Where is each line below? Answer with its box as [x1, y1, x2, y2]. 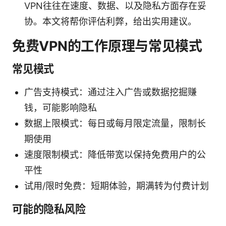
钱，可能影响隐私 [24, 102, 97, 113]
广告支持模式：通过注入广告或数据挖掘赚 [24, 86, 197, 97]
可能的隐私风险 [12, 202, 86, 215]
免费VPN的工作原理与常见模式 [12, 37, 202, 54]
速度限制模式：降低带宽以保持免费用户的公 [24, 149, 206, 160]
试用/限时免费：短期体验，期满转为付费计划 [24, 180, 209, 191]
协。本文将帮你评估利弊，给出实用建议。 [24, 16, 197, 27]
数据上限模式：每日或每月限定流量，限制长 [24, 118, 206, 129]
